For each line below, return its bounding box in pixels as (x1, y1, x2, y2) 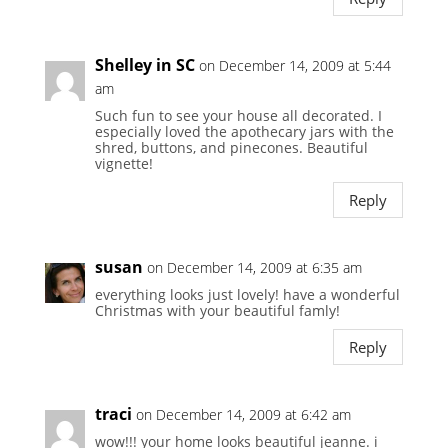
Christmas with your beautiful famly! (94, 301, 340, 321)
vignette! (94, 154, 153, 174)
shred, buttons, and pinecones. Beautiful (94, 138, 368, 158)
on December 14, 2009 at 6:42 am (135, 405, 351, 425)
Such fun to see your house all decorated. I (94, 106, 382, 126)
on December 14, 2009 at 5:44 (198, 56, 391, 76)
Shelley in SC (94, 54, 195, 77)
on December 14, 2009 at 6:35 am (146, 258, 362, 278)
